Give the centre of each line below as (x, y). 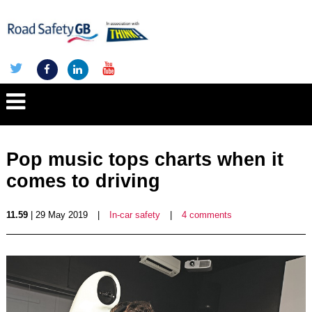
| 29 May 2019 (57, 215)
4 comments (206, 215)
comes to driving (83, 181)
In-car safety (134, 215)
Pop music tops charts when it (145, 159)
